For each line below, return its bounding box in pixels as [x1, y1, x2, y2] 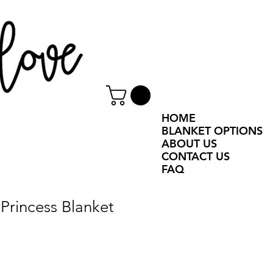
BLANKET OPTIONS [161, 124, 263, 138]
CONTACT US [161, 149, 230, 164]
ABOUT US [161, 136, 217, 151]
